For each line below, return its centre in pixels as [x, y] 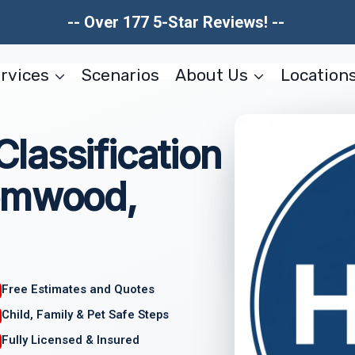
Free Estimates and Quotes [78, 290]
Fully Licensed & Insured [71, 340]
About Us [211, 74]
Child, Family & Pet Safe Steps [86, 314]
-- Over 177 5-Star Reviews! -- [177, 22]
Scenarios [121, 74]
